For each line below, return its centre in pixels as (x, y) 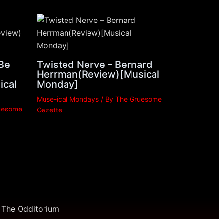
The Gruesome (138, 99)
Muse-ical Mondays (67, 99)
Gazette (49, 109)
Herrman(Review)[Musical (98, 74)
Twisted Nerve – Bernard (94, 64)
